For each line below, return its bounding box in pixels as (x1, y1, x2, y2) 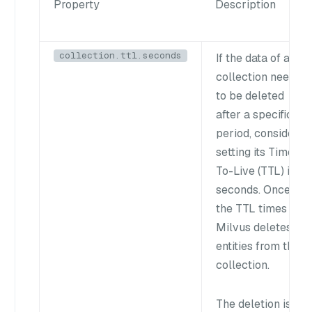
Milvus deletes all (216, 219, 308, 235)
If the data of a (216, 50, 290, 65)
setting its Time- (216, 144, 299, 159)
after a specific (216, 107, 292, 122)
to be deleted (216, 88, 284, 103)
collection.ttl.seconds (59, 49, 182, 61)
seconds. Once (216, 182, 290, 197)
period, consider (216, 125, 299, 141)
